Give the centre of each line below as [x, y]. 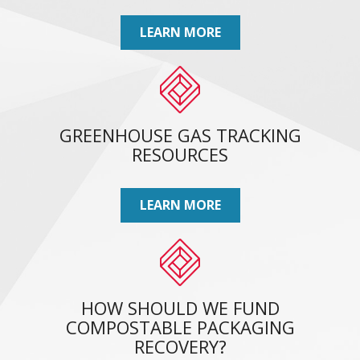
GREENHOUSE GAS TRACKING [180, 135]
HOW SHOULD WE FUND [180, 308]
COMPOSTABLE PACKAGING [180, 327]
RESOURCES [180, 155]
